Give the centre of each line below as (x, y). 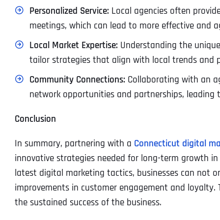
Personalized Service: (69, 11)
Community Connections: (77, 80)
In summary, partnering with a (74, 143)
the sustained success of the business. (88, 202)
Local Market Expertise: (73, 45)
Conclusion (35, 119)
